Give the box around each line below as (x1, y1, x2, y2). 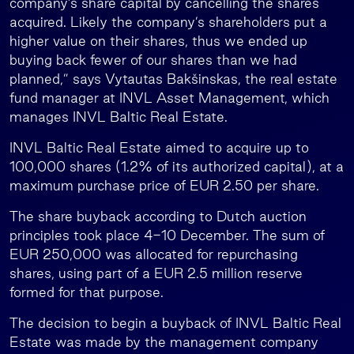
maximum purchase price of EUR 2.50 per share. (9, 178, 319, 193)
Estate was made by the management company (9, 334, 318, 349)
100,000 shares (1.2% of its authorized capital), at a (9, 159, 344, 174)
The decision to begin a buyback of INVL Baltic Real (9, 315, 341, 330)
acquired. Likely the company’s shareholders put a (9, 14, 327, 29)
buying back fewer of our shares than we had (9, 52, 297, 67)
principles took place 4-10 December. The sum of (9, 228, 325, 243)
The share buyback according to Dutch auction (9, 209, 307, 224)
